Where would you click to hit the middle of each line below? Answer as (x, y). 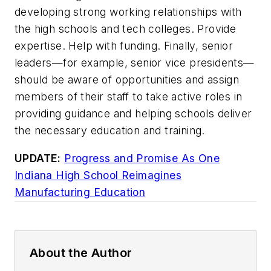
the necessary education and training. (110, 131)
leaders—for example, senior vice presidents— (135, 63)
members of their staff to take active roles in (129, 97)
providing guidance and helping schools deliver (133, 114)
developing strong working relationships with (128, 12)
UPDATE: (38, 158)
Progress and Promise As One (142, 158)
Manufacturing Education (80, 192)
